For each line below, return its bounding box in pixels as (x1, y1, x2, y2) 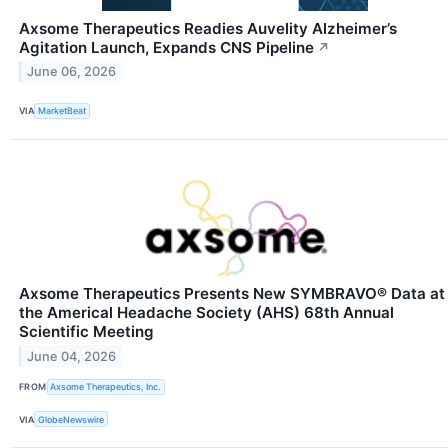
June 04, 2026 (27, 348, 117, 364)
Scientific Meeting (19, 321, 154, 341)
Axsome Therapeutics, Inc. (50, 381, 162, 393)
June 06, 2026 (27, 64, 117, 80)
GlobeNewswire (38, 413, 105, 425)
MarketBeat (38, 105, 87, 117)
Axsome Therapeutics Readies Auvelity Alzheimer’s (19, 18, 397, 38)
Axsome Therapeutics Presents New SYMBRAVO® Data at (19, 283, 445, 303)
